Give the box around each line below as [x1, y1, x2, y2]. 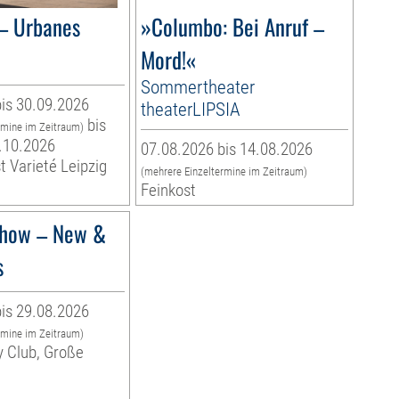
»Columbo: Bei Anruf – [140, 10, 324, 44]
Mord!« [140, 43, 196, 77]
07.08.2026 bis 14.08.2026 [140, 139, 313, 160]
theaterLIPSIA [140, 98, 240, 121]
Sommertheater [140, 76, 255, 99]
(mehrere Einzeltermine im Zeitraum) [140, 165, 307, 179]
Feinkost [140, 180, 196, 201]
